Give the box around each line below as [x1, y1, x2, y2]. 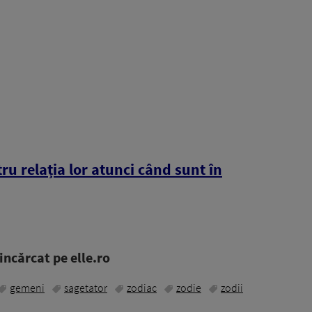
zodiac [127, 281, 157, 295]
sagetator [64, 281, 107, 295]
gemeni [10, 281, 45, 295]
